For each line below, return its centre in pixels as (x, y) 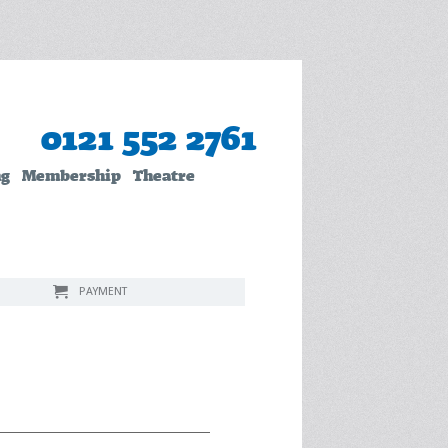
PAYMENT (102, 291)
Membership (71, 176)
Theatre (163, 176)
